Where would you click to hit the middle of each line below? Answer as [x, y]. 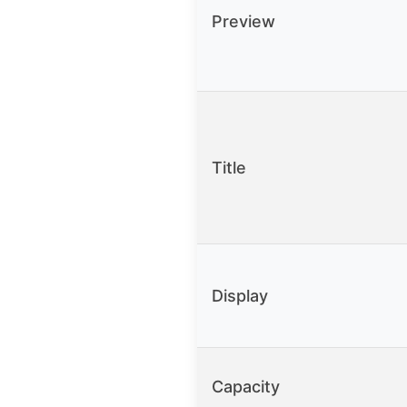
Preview [243, 22]
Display [240, 296]
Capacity [246, 387]
